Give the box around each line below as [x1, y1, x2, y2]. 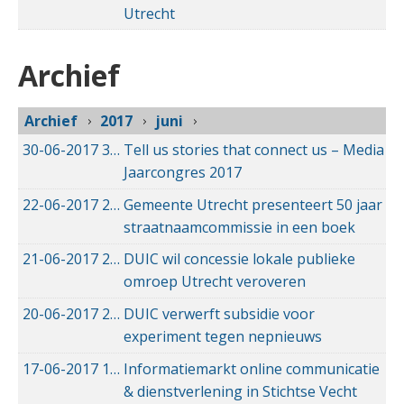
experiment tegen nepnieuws [124, 326, 322, 346]
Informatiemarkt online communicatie [124, 358, 380, 379]
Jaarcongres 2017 [124, 162, 242, 183]
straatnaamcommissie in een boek [124, 216, 355, 237]
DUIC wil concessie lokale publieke [124, 249, 355, 270]
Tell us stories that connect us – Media [124, 140, 384, 161]
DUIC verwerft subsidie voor [124, 303, 315, 324]
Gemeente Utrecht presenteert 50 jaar [124, 194, 382, 215]
